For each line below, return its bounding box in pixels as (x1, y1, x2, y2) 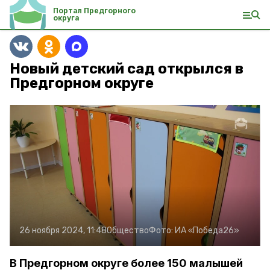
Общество (107, 225, 149, 236)
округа (53, 13, 80, 22)
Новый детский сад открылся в (10, 60, 243, 77)
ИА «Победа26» (175, 225, 239, 236)
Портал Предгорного (53, 6, 136, 15)
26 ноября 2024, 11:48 (19, 225, 107, 236)
